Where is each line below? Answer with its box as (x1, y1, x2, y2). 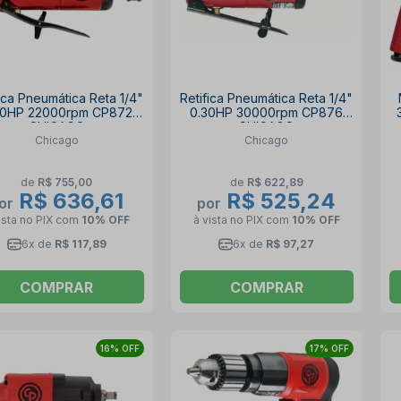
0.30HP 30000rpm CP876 (190, 105, 344, 121)
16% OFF (99, 342, 140, 354)
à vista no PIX (192, 212, 266, 226)
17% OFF (310, 342, 349, 354)
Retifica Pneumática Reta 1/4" (180, 90, 354, 107)
